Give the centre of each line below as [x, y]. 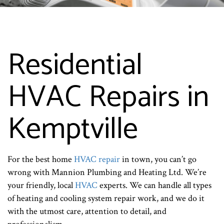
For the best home [41, 159]
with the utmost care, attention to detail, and [87, 211]
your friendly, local [41, 185]
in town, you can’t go [158, 159]
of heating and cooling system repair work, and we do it [106, 198]
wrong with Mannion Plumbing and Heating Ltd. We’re [107, 172]
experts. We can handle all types [154, 185]
